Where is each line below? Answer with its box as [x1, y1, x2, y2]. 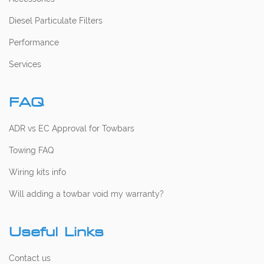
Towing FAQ [9, 145, 54, 155]
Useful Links [9, 224, 104, 239]
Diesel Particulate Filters [9, 15, 103, 25]
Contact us [9, 253, 51, 263]
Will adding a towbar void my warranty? [9, 189, 164, 199]
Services [9, 59, 41, 69]
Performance [9, 37, 59, 47]
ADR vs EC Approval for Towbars [9, 123, 134, 133]
